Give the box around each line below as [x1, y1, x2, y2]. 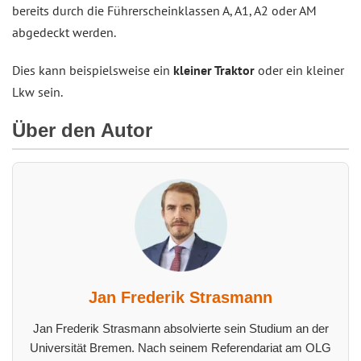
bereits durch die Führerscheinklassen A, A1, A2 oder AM [12, 2, 317, 19]
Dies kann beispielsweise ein [12, 62, 173, 78]
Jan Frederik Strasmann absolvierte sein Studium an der [32, 321, 329, 335]
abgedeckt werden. [12, 24, 116, 40]
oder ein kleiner [255, 62, 344, 78]
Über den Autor [12, 118, 152, 141]
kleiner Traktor [173, 62, 255, 78]
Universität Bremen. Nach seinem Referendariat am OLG [30, 340, 331, 355]
